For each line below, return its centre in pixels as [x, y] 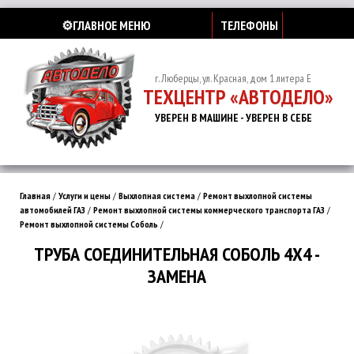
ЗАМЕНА [177, 276]
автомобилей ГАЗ [53, 210]
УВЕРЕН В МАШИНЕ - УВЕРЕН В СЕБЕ [233, 118]
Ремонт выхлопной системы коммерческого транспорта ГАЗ [209, 210]
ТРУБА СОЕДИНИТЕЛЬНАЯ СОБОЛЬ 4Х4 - [177, 254]
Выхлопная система [157, 196]
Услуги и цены [85, 196]
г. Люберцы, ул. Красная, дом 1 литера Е [233, 78]
